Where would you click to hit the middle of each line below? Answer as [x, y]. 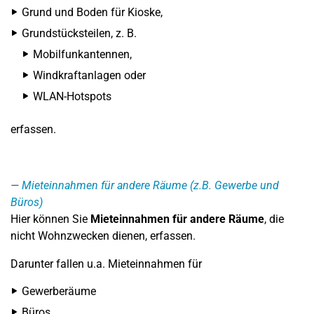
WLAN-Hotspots [72, 96]
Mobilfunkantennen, [82, 54]
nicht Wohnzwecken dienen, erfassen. [103, 236]
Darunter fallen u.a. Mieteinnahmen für [106, 264]
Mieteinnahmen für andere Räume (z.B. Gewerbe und [150, 185]
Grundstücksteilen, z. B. [79, 33]
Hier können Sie [50, 219]
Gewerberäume [59, 291]
